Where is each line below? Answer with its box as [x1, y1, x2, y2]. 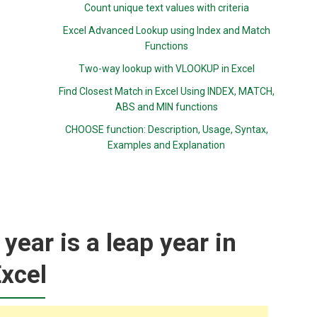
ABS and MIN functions [115, 101, 218, 113]
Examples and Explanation [108, 139, 226, 151]
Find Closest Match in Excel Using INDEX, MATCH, [58, 86, 275, 97]
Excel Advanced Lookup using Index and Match [62, 25, 270, 36]
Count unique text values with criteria [83, 2, 249, 13]
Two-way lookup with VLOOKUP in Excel [78, 63, 255, 74]
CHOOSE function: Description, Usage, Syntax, [64, 124, 268, 135]
